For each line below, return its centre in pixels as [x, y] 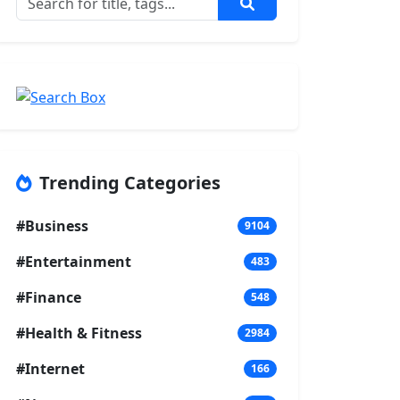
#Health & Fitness [79, 333]
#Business [52, 225]
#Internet [50, 368]
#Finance [49, 297]
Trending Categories [130, 182]
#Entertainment [74, 261]
